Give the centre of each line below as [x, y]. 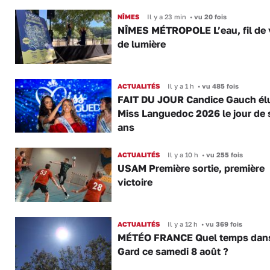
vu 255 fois [223, 155]
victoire [135, 182]
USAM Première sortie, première [191, 168]
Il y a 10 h [183, 155]
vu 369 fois [223, 224]
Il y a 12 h [182, 224]
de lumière [141, 44]
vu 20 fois [209, 17]
